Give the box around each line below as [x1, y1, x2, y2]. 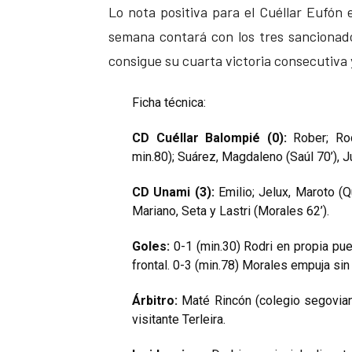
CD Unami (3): [132, 184, 214, 200]
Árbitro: [132, 292, 178, 308]
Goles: [132, 238, 170, 254]
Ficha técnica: [132, 94, 206, 110]
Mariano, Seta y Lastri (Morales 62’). [132, 203, 329, 218]
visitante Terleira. [132, 311, 225, 327]
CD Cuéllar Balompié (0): [132, 130, 287, 145]
